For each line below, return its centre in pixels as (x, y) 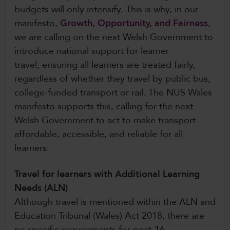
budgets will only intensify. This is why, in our (106, 10)
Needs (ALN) (42, 188)
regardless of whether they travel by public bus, (112, 79)
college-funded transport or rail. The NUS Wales (113, 93)
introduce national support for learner (92, 51)
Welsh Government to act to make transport (105, 121)
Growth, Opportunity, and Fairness (134, 24)
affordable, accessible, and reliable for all (99, 135)
